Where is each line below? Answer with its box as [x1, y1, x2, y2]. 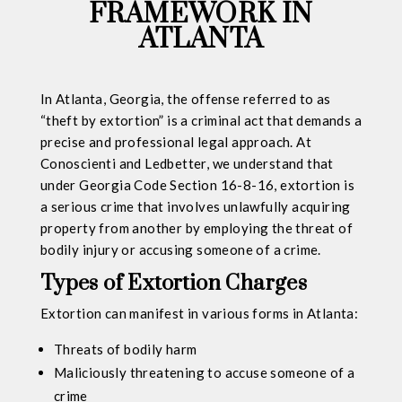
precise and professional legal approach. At [39, 133, 311, 150]
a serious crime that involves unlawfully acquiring [39, 197, 351, 214]
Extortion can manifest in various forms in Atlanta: [39, 304, 359, 321]
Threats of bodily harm [53, 340, 197, 357]
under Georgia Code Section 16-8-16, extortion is [39, 176, 354, 193]
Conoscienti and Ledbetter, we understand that [39, 154, 334, 171]
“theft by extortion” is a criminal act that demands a [39, 111, 362, 128]
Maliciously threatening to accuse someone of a [53, 363, 355, 380]
